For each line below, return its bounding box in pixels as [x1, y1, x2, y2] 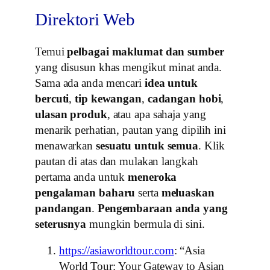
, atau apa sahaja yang [107, 107, 206, 121]
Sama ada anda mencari [35, 76, 145, 89]
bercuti [35, 92, 69, 105]
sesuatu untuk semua [95, 139, 199, 152]
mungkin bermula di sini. [86, 217, 205, 230]
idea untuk [144, 76, 198, 89]
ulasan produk [35, 107, 107, 121]
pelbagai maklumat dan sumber [67, 45, 224, 58]
